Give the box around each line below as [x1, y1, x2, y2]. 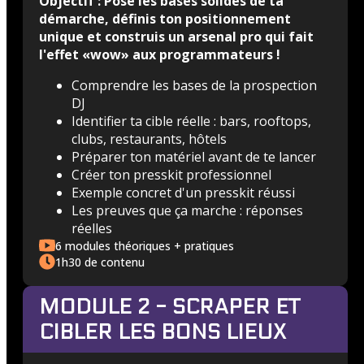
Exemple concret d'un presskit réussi [71, 184, 295, 201]
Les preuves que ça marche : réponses [71, 201, 303, 219]
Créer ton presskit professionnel [71, 166, 271, 184]
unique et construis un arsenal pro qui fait [39, 28, 314, 45]
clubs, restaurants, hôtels [71, 130, 227, 148]
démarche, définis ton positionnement [39, 10, 291, 28]
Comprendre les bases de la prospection [71, 76, 317, 94]
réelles [71, 219, 112, 237]
